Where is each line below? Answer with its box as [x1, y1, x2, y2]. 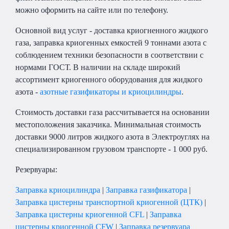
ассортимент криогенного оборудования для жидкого [15, 75, 202, 84]
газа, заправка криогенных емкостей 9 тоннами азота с [15, 38, 207, 48]
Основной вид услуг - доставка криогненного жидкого [15, 26, 208, 35]
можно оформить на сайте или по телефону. [15, 6, 168, 15]
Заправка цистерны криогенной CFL [15, 210, 144, 219]
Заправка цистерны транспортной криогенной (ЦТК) [15, 198, 202, 207]
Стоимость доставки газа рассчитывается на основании [15, 108, 210, 117]
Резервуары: [15, 165, 57, 174]
